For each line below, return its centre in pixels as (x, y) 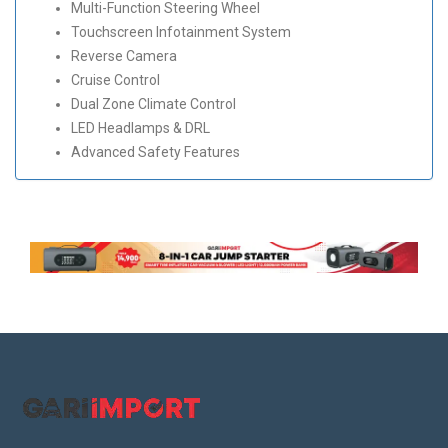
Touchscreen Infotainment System (181, 32)
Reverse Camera (124, 56)
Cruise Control (115, 80)
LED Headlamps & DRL (140, 128)
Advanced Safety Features (155, 152)
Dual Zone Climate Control (153, 104)
